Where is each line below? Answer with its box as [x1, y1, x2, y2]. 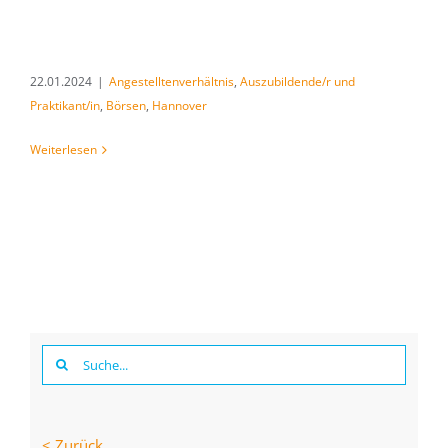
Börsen [106, 97, 146, 114]
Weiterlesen [30, 141, 97, 158]
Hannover [152, 97, 207, 114]
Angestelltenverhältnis [109, 73, 234, 90]
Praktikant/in [30, 97, 100, 114]
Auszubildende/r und [240, 73, 355, 90]
